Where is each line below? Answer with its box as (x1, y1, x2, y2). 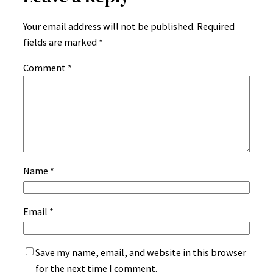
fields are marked (23, 36, 99, 49)
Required (197, 20, 235, 33)
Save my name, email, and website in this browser (35, 246, 246, 259)
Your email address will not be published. (23, 20, 195, 33)
